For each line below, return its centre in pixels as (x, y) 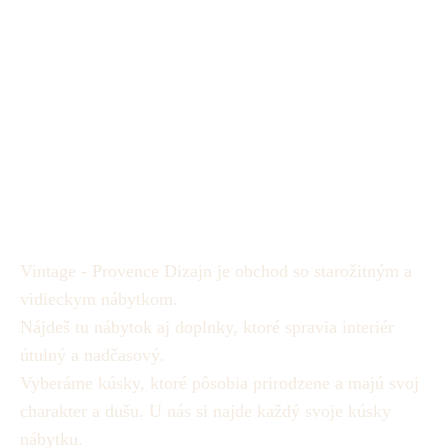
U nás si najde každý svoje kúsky (270, 411)
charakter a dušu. (84, 411)
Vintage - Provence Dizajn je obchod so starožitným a (216, 271)
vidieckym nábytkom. (99, 299)
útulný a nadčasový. (92, 355)
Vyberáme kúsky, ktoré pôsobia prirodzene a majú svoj (219, 383)
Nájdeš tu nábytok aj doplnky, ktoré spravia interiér (207, 327)
